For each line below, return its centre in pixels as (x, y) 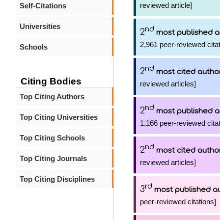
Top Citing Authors (52, 96)
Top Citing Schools (52, 138)
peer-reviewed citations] (178, 202)
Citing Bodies (51, 81)
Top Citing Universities (59, 117)
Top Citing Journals (53, 158)
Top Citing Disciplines (57, 179)
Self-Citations (43, 6)
